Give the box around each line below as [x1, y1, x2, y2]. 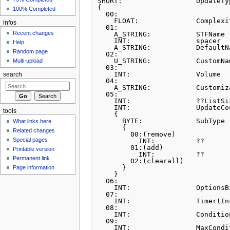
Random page [13, 48, 48, 55]
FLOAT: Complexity [98, 17, 114, 25]
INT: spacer [98, 37, 114, 45]
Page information [13, 164, 55, 170]
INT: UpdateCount [98, 104, 114, 112]
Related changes [13, 127, 55, 133]
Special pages [13, 136, 48, 143]
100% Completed [13, 6, 56, 12]
